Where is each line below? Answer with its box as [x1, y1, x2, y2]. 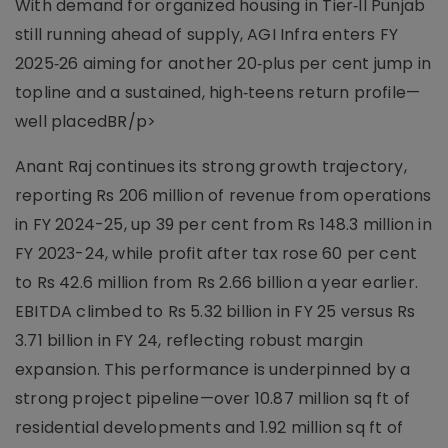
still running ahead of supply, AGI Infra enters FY [15, 22, 399, 46]
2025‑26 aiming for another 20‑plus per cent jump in [15, 51, 432, 75]
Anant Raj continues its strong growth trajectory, [15, 154, 407, 178]
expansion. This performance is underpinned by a [15, 357, 411, 381]
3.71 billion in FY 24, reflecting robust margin [15, 328, 364, 352]
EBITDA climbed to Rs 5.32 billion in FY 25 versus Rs [15, 299, 416, 323]
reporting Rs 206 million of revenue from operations [15, 183, 432, 207]
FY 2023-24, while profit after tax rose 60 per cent [15, 241, 418, 265]
